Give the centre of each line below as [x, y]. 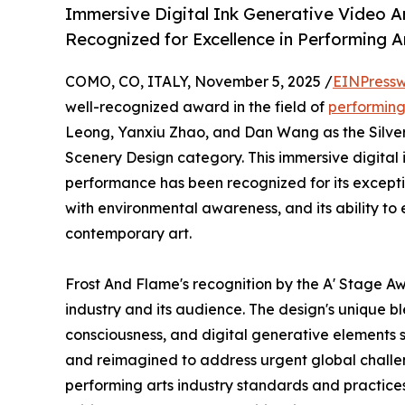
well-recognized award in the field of [197, 107]
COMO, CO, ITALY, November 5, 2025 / [199, 82]
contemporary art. [128, 234]
